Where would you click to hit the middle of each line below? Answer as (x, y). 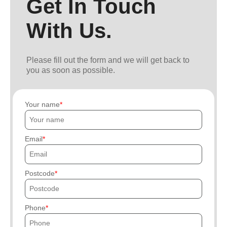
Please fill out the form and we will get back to (108, 60)
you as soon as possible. (71, 70)
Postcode (40, 173)
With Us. (69, 30)
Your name (42, 104)
